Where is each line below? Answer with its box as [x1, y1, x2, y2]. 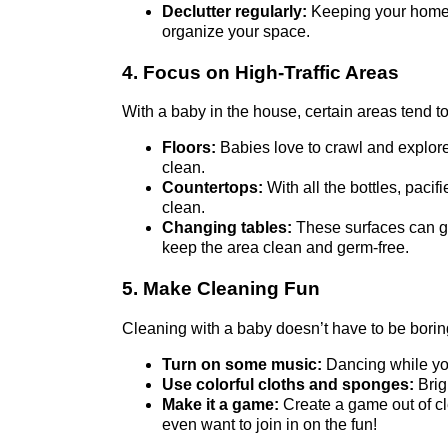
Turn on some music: [162, 355, 322, 373]
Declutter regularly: [162, 2, 307, 20]
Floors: [162, 139, 216, 157]
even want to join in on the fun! [162, 415, 377, 433]
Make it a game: [162, 395, 279, 413]
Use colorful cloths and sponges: [162, 375, 414, 393]
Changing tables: [162, 219, 292, 237]
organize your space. [162, 22, 310, 40]
